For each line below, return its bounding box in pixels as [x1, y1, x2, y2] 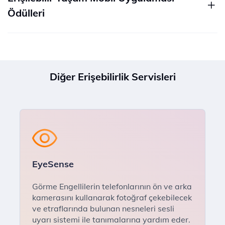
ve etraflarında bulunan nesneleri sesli [32, 203, 174, 213]
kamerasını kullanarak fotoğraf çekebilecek [32, 192, 192, 202]
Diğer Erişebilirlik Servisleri [49, 70, 176, 83]
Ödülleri [8, 7, 45, 19]
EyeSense [32, 158, 74, 170]
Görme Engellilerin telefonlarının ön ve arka [32, 181, 192, 191]
